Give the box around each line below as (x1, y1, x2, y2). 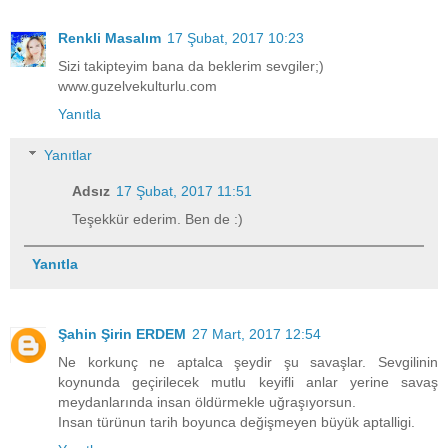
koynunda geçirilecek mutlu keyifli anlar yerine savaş (58, 374, 438, 391)
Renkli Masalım (58, 29, 161, 46)
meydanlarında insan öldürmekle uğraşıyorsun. (58, 394, 356, 411)
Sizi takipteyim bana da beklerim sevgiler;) (58, 57, 324, 74)
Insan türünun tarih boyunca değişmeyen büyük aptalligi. (58, 414, 415, 431)
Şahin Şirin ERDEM (58, 326, 186, 343)
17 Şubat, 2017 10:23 (167, 29, 304, 46)
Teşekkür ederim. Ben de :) (72, 211, 244, 228)
